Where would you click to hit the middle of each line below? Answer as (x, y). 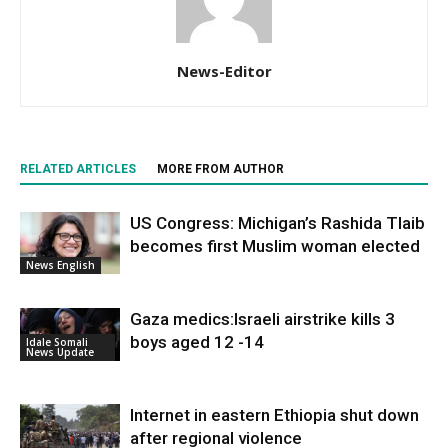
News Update (60, 352)
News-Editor (224, 71)
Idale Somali (57, 342)
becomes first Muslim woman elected (275, 246)
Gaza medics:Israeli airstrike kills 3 (262, 319)
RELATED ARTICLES (78, 169)
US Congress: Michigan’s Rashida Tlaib (277, 223)
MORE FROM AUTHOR (220, 169)
